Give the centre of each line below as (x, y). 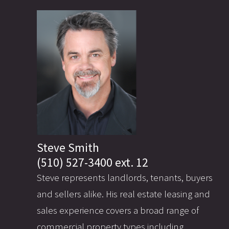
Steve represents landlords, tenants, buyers (125, 178)
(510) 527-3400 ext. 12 (93, 163)
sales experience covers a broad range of (118, 211)
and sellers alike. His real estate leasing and (123, 194)
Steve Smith (68, 148)
